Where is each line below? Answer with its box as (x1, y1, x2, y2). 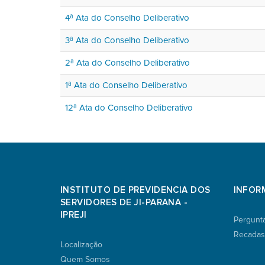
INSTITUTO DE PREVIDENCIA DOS (60, 184, 211, 195)
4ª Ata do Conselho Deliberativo (65, 12, 189, 23)
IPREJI (60, 209, 87, 220)
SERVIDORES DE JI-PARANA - (60, 196, 188, 208)
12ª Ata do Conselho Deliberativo (65, 102, 193, 113)
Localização (60, 239, 102, 250)
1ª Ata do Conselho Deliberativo (65, 79, 188, 91)
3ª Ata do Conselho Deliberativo (65, 34, 189, 46)
